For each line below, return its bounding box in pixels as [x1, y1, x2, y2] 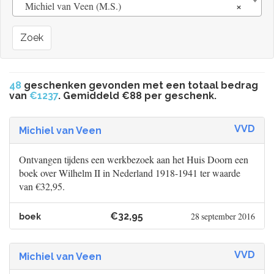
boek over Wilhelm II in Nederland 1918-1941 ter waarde [19, 166, 240, 180]
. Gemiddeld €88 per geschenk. [58, 90, 217, 102]
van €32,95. [19, 180, 65, 193]
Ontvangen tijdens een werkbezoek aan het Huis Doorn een [19, 153, 248, 166]
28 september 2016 [190, 210, 255, 223]
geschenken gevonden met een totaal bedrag [21, 80, 258, 92]
